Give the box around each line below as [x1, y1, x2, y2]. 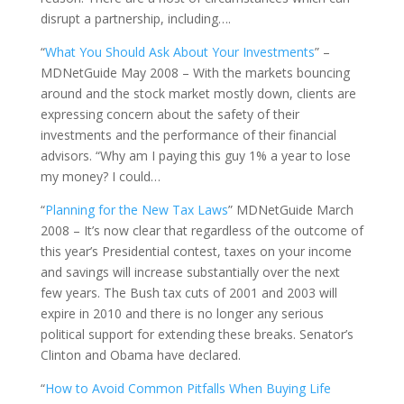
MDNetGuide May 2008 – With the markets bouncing [40, 64, 350, 81]
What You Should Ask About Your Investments [44, 43, 315, 60]
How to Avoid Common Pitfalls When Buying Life [44, 380, 331, 397]
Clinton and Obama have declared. [40, 346, 241, 363]
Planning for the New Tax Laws [44, 201, 228, 218]
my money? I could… [40, 168, 161, 185]
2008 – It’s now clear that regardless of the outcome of [40, 222, 363, 239]
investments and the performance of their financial [40, 126, 336, 143]
